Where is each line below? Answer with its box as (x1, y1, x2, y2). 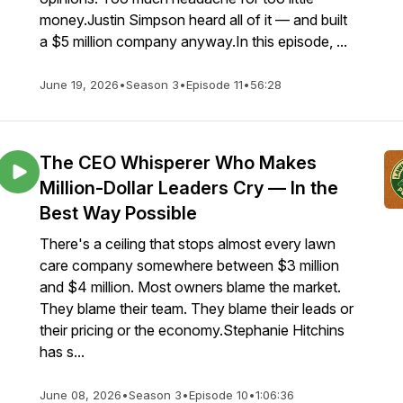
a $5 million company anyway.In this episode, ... (40, 32, 347, 50)
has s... (40, 343, 85, 361)
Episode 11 (186, 77, 243, 92)
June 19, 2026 (40, 77, 119, 92)
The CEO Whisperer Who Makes (40, 152, 317, 174)
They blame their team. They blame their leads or (40, 300, 354, 318)
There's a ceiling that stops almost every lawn (40, 235, 336, 253)
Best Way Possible (40, 202, 197, 224)
